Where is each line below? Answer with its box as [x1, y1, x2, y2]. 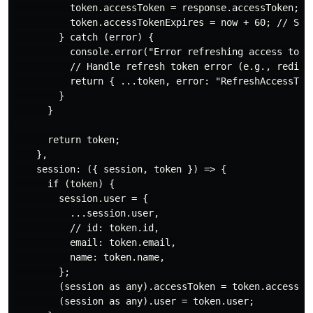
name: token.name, [14, 251, 165, 263]
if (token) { [14, 177, 115, 189]
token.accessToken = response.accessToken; [14, 1, 299, 13]
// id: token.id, [14, 221, 159, 233]
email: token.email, [14, 236, 176, 248]
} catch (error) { [14, 31, 154, 43]
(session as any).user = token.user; [14, 295, 254, 307]
